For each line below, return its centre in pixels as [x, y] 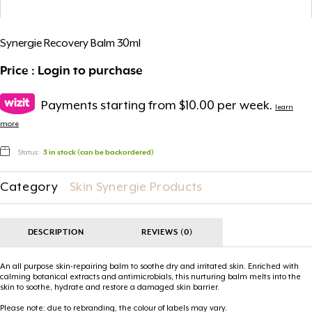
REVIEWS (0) [167, 233]
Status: [29, 153]
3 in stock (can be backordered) [99, 153]
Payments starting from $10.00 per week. [157, 106]
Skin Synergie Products [136, 188]
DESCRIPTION [56, 233]
